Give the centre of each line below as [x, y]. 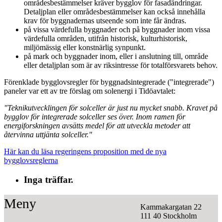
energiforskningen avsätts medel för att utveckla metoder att [97, 126]
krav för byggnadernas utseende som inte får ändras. [105, 21]
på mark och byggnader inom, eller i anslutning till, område [116, 56]
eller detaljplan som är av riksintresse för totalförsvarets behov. [121, 65]
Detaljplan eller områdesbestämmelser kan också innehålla [114, 12]
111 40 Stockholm [168, 216]
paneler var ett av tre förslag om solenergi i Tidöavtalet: [90, 91]
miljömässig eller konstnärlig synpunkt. [85, 48]
